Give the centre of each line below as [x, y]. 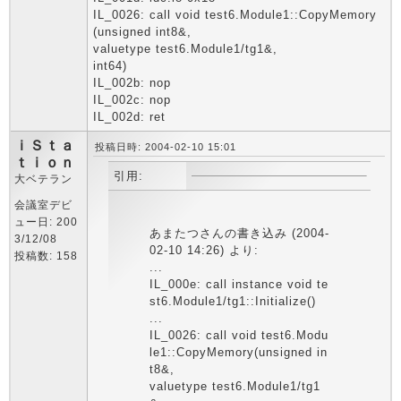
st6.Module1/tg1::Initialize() [232, 301]
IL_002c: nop [132, 100]
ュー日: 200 [46, 222]
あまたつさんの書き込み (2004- [239, 233]
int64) [110, 66]
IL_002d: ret [129, 117]
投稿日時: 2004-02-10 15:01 [166, 147]
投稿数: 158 [46, 256]
